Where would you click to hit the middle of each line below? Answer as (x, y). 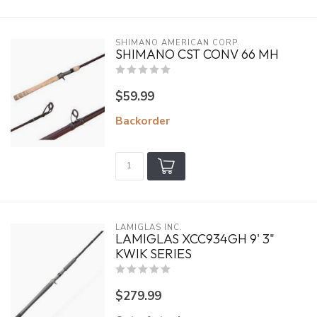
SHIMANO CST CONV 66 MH (197, 54)
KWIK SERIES (153, 254)
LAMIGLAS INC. (149, 227)
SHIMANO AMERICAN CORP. (177, 43)
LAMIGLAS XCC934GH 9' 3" (195, 239)
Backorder (142, 121)
